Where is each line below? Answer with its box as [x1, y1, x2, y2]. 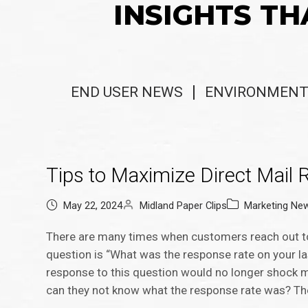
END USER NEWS [71, 84, 183, 101]
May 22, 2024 [63, 199, 123, 212]
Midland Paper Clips [140, 199, 228, 212]
